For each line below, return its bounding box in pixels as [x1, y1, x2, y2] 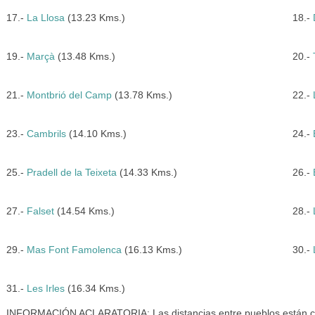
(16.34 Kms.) [64, 283, 125, 294]
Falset [26, 205, 54, 217]
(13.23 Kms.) [64, 12, 125, 23]
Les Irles [26, 283, 65, 294]
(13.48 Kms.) [54, 51, 115, 62]
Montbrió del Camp [26, 89, 112, 101]
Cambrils [26, 128, 66, 139]
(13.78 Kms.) [111, 89, 172, 101]
